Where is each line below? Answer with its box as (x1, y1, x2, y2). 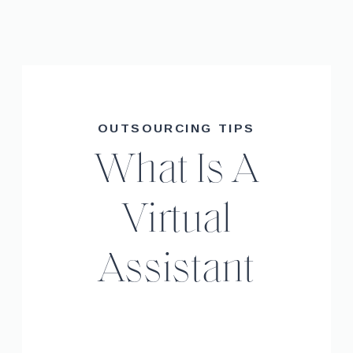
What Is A (94, 150, 259, 193)
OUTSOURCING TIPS (98, 115, 255, 139)
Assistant (98, 249, 255, 292)
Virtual (121, 199, 232, 243)
